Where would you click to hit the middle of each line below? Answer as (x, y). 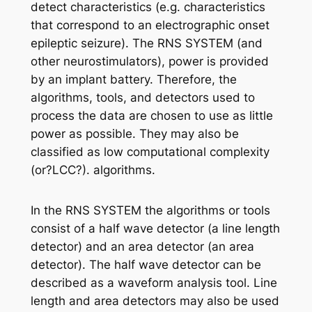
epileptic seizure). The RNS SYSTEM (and (146, 43)
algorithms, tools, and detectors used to (142, 97)
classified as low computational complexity (150, 151)
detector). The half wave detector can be (146, 264)
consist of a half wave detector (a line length (155, 228)
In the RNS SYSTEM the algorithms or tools (150, 210)
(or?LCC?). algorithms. (93, 170)
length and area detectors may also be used (155, 301)
